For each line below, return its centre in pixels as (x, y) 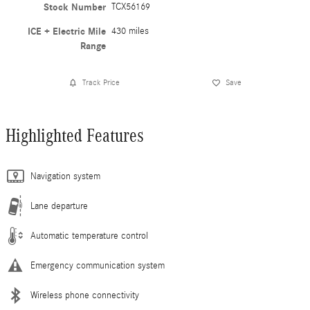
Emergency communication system (98, 265)
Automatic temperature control (89, 236)
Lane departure (59, 206)
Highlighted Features (75, 135)
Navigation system (65, 176)
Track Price (101, 83)
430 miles (130, 31)
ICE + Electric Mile (67, 31)
